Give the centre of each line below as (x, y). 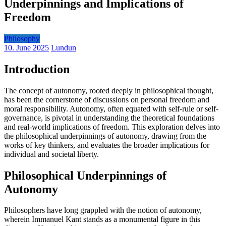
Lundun (64, 47)
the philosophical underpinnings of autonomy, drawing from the (105, 136)
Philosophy (22, 38)
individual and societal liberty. (51, 154)
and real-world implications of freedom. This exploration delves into (112, 127)
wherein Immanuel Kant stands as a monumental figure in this (102, 219)
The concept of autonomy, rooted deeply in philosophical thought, (109, 90)
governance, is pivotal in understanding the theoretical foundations (109, 118)
